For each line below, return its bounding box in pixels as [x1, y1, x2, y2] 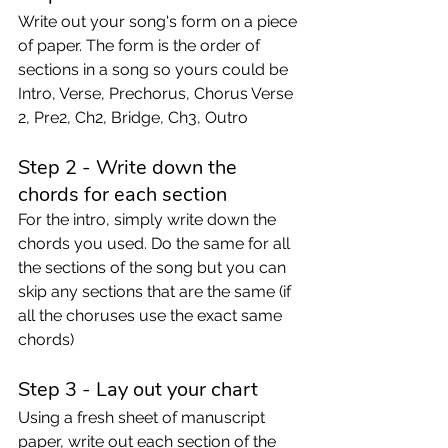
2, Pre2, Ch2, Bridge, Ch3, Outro [18, 107, 252, 127]
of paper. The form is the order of [18, 35, 264, 55]
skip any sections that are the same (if [18, 281, 295, 301]
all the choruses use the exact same [18, 305, 286, 325]
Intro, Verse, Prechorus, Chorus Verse [18, 83, 297, 103]
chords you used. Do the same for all [18, 233, 294, 253]
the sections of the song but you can [18, 257, 290, 277]
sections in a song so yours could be [18, 59, 292, 79]
